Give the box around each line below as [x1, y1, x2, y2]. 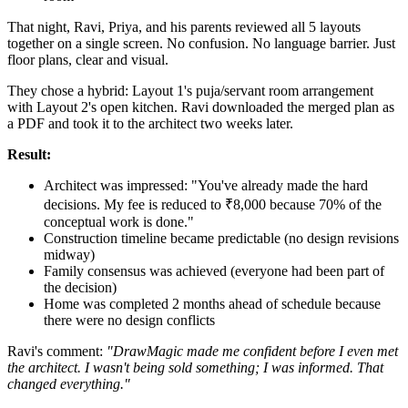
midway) [44, 246, 95, 262]
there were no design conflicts [44, 311, 215, 328]
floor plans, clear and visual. [7, 51, 168, 67]
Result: [7, 146, 51, 162]
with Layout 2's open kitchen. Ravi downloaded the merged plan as [7, 98, 394, 115]
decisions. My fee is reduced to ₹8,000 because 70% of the [44, 196, 382, 212]
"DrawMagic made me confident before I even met [107, 342, 398, 359]
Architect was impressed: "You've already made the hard [44, 177, 368, 193]
